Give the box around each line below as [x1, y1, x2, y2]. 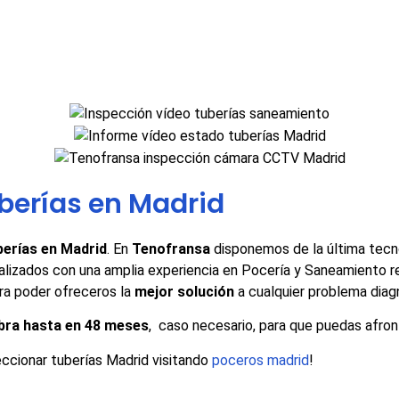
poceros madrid [212, 351, 309, 369]
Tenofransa [132, 240, 214, 257]
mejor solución [134, 282, 238, 300]
